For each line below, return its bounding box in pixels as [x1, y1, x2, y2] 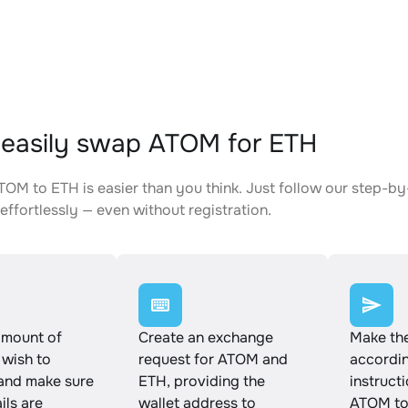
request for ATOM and [138, 350, 288, 369]
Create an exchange [138, 328, 273, 347]
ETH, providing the [138, 372, 265, 391]
